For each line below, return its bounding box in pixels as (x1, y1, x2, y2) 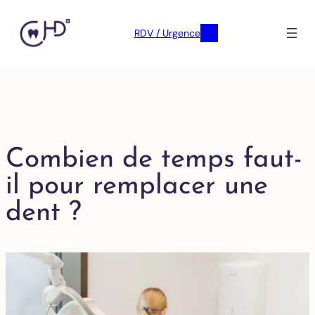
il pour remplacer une (6, 172, 268, 200)
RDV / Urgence (134, 27, 200, 40)
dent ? (6, 199, 82, 227)
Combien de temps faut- (6, 146, 302, 174)
